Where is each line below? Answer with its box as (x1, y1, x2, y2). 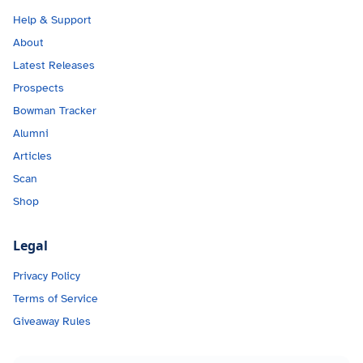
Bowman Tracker (13, 104, 96, 117)
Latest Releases (13, 58, 95, 72)
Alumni (13, 126, 49, 140)
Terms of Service (13, 292, 98, 305)
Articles (13, 149, 52, 163)
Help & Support (13, 13, 92, 27)
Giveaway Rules (13, 314, 91, 328)
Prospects (13, 81, 64, 95)
